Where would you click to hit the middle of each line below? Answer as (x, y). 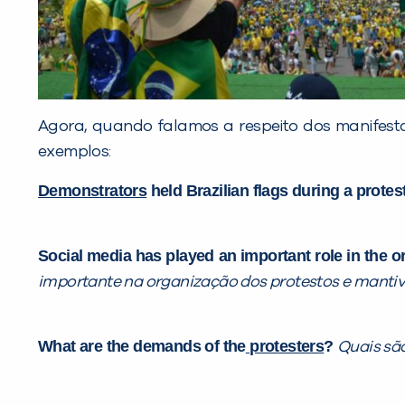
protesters (285, 347)
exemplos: (75, 152)
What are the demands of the (142, 347)
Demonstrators (93, 191)
